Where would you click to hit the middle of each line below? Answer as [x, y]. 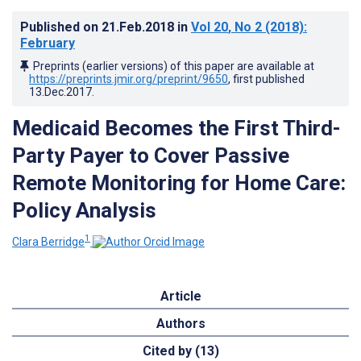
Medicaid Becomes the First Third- [176, 128]
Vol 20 [210, 27]
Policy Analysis [84, 210]
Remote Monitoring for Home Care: [179, 183]
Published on [61, 27]
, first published [266, 79]
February [48, 43]
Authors [180, 323]
